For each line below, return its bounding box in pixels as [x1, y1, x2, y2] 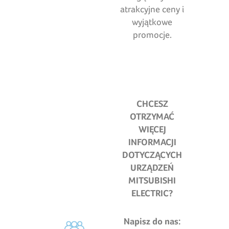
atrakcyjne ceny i [120, 4, 185, 15]
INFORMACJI [128, 136, 176, 148]
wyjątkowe [132, 16, 173, 28]
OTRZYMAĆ [130, 111, 175, 122]
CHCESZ [136, 98, 168, 109]
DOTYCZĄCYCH [122, 149, 182, 161]
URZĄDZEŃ [130, 162, 174, 173]
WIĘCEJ [138, 124, 166, 135]
